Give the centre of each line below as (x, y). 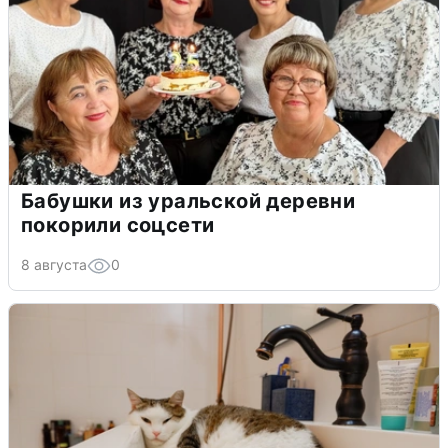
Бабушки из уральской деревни (188, 201)
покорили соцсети (118, 225)
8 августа (54, 265)
